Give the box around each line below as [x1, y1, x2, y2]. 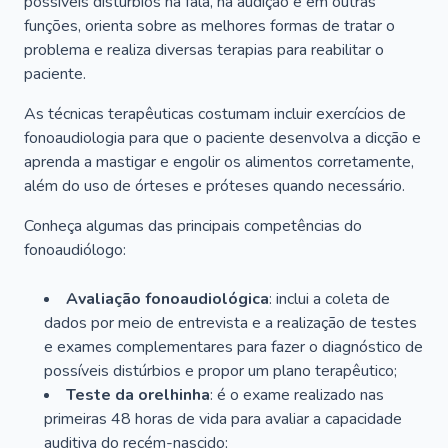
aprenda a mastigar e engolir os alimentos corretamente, [24, 151, 414, 173]
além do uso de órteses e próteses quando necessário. [24, 175, 405, 197]
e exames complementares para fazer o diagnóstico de [44, 336, 423, 358]
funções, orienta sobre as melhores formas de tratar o [24, 15, 395, 37]
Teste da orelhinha [66, 384, 210, 406]
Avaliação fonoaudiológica [66, 288, 269, 310]
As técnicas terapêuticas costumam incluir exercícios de [24, 103, 406, 125]
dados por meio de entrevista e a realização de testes [44, 312, 417, 334]
